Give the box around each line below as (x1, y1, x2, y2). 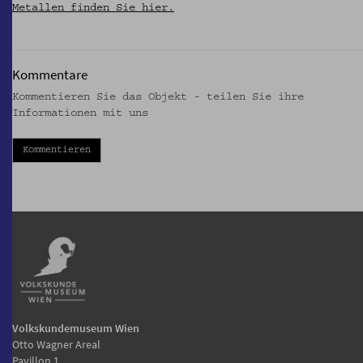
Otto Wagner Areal (12, 336, 100, 352)
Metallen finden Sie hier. (12, 3, 174, 13)
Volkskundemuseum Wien (12, 320, 139, 335)
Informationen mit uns (12, 108, 148, 118)
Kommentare (12, 66, 88, 83)
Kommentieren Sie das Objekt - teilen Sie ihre (12, 92, 304, 102)
